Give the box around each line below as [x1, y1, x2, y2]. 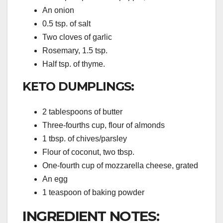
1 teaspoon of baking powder [42, 188, 144, 197]
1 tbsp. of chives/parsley [42, 134, 127, 143]
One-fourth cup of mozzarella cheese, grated [42, 161, 198, 170]
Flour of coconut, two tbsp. [42, 148, 134, 157]
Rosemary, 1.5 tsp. [42, 46, 108, 55]
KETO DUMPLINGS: [22, 79, 134, 94]
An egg [42, 175, 68, 184]
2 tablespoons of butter [42, 108, 122, 116]
